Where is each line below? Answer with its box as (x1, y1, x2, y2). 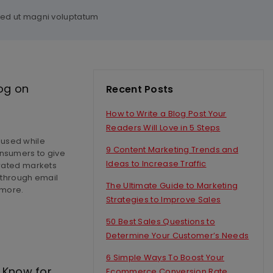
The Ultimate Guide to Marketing (106, 179, 238, 191)
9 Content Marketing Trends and (106, 143, 239, 155)
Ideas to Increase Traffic (106, 157, 207, 169)
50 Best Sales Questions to (106, 215, 215, 227)
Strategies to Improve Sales (106, 193, 221, 205)
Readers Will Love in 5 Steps (106, 121, 221, 133)
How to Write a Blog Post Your (106, 107, 227, 119)
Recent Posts (106, 82, 174, 96)
